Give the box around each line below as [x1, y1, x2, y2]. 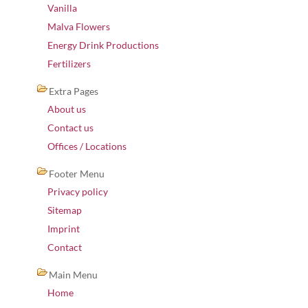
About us [47, 103, 86, 115]
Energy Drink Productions [47, 39, 159, 51]
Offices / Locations [47, 140, 126, 152]
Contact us [47, 122, 93, 133]
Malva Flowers [47, 21, 110, 32]
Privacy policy [47, 186, 108, 197]
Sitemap [47, 204, 82, 216]
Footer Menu [49, 168, 104, 179]
